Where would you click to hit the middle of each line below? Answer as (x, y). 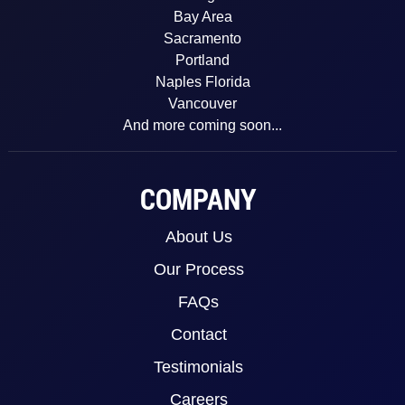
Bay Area (202, 16)
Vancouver (202, 103)
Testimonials (199, 367)
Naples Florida (202, 81)
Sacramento (202, 38)
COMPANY (199, 199)
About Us (198, 237)
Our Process (198, 270)
